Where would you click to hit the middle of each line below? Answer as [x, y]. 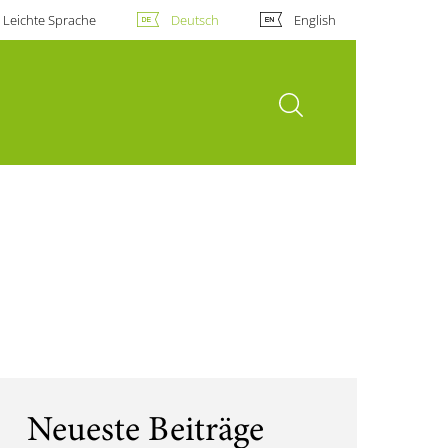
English [315, 20]
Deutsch [194, 20]
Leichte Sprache [49, 20]
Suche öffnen [326, 98]
